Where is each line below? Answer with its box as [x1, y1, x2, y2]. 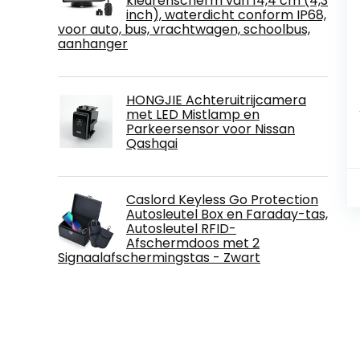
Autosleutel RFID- [126, 219, 236, 238]
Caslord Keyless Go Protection [126, 190, 318, 209]
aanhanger [58, 34, 128, 53]
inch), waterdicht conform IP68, [126, 5, 326, 24]
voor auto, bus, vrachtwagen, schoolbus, [58, 19, 310, 39]
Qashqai [126, 133, 178, 153]
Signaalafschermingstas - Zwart [58, 247, 260, 267]
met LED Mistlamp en [126, 104, 260, 124]
